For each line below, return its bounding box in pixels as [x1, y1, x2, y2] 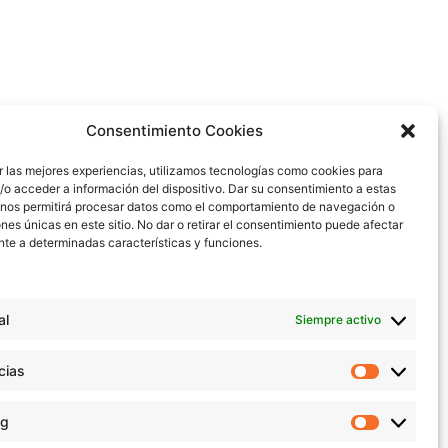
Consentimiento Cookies [86, 121, 264, 141]
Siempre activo [295, 311, 381, 327]
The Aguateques [157, 182, 280, 202]
